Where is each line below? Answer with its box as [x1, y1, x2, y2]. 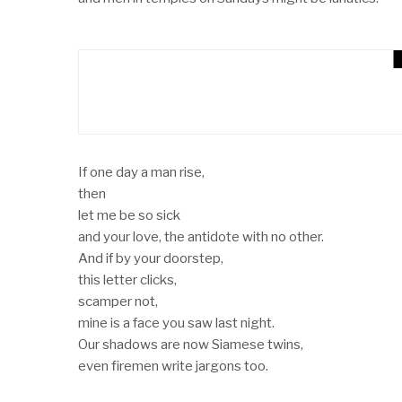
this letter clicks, [78, 271, 177, 288]
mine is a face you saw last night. [78, 314, 275, 331]
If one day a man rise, [78, 163, 205, 180]
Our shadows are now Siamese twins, [78, 336, 303, 353]
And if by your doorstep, [78, 249, 223, 267]
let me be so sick [78, 206, 180, 223]
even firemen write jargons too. [78, 357, 268, 374]
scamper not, [78, 293, 158, 310]
